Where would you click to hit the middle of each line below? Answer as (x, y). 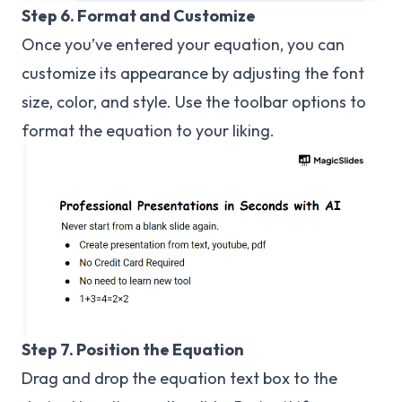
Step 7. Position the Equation (133, 350)
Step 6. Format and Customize (139, 15)
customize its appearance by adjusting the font (193, 73)
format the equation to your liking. (148, 130)
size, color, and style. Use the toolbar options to (194, 101)
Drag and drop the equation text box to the (179, 379)
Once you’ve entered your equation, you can (183, 44)
